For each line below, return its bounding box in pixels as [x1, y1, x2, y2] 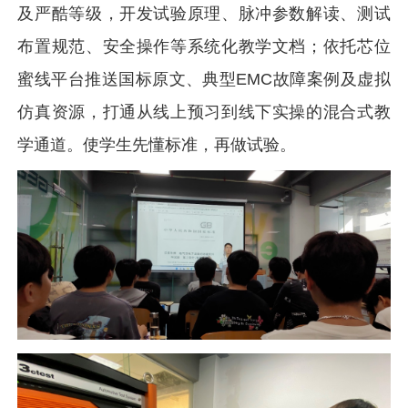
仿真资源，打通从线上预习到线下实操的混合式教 [17, 102, 391, 121]
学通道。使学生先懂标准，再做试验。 [17, 135, 297, 154]
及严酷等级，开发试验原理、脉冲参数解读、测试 [17, 4, 391, 23]
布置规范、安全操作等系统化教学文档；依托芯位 [17, 36, 391, 56]
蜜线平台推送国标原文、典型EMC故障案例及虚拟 [17, 69, 391, 88]
